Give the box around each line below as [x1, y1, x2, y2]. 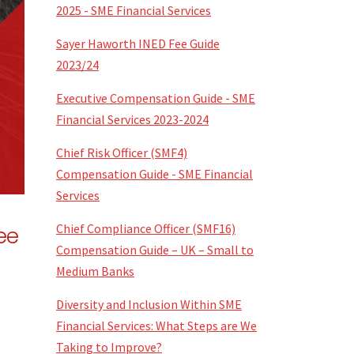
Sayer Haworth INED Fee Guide [56, 36, 220, 51]
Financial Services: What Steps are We [56, 318, 257, 333]
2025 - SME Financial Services [56, 2, 211, 18]
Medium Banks [56, 263, 134, 279]
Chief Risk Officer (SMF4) [56, 145, 187, 160]
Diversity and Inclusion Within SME [56, 296, 242, 312]
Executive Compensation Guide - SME [56, 90, 255, 106]
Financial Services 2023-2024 [56, 111, 209, 127]
